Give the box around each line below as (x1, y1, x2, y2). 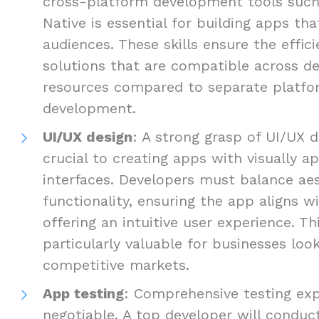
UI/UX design (43, 127, 132, 145)
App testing (43, 284, 124, 302)
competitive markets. (43, 256, 189, 273)
